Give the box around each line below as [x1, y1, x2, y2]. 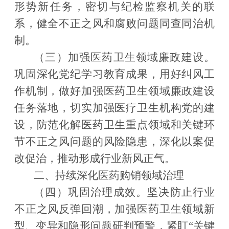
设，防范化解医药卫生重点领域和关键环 [14, 119, 215, 131]
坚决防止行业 [147, 186, 215, 199]
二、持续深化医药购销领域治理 [34, 169, 185, 182]
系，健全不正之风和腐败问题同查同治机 [14, 17, 215, 30]
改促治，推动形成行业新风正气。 [14, 152, 175, 165]
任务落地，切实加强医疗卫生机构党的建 [14, 102, 215, 114]
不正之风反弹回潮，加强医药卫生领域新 [14, 203, 215, 216]
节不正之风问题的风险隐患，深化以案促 [14, 135, 215, 148]
